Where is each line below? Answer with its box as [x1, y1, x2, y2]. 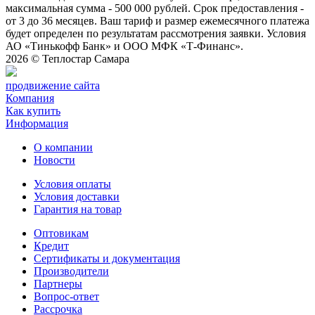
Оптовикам [34, 227, 89, 240]
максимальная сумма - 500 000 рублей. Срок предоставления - [6, 2, 304, 15]
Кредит [34, 240, 69, 252]
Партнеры [34, 278, 82, 290]
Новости [34, 154, 75, 167]
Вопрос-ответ [34, 290, 99, 303]
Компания [6, 92, 54, 105]
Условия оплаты [34, 178, 111, 191]
